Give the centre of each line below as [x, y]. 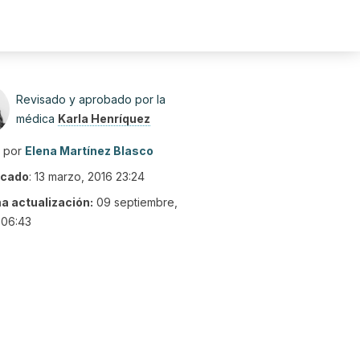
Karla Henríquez [104, 119]
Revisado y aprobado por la [91, 99]
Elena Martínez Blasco [89, 151]
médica [37, 119]
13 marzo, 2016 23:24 [90, 176]
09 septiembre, [137, 202]
